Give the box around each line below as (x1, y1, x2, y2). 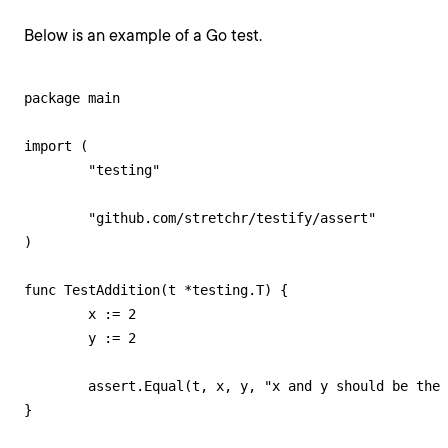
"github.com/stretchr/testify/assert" (24, 210, 88, 226)
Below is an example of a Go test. (24, 26, 262, 45)
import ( (24, 138, 88, 154)
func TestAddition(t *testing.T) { (24, 282, 288, 298)
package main (24, 90, 120, 106)
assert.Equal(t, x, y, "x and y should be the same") (24, 378, 88, 394)
